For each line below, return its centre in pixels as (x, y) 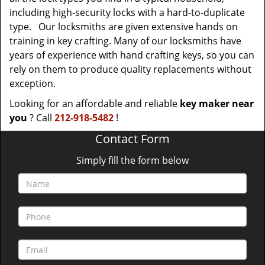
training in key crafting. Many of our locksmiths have (125, 41)
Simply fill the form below (132, 160)
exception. (33, 83)
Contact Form (132, 139)
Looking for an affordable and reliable (95, 104)
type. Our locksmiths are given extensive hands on (124, 27)
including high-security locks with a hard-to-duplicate (127, 12)
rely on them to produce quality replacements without (130, 69)
